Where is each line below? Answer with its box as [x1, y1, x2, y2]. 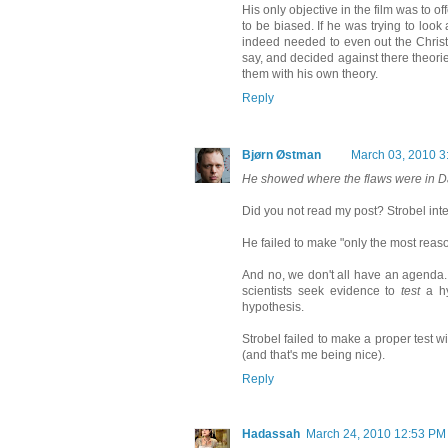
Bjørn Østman [242, 147, 321, 162]
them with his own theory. [242, 66, 378, 81]
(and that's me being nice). [242, 347, 385, 362]
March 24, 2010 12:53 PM [306, 426, 446, 441]
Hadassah [242, 426, 300, 441]
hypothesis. [242, 299, 304, 314]
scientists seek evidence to [242, 283, 402, 298]
